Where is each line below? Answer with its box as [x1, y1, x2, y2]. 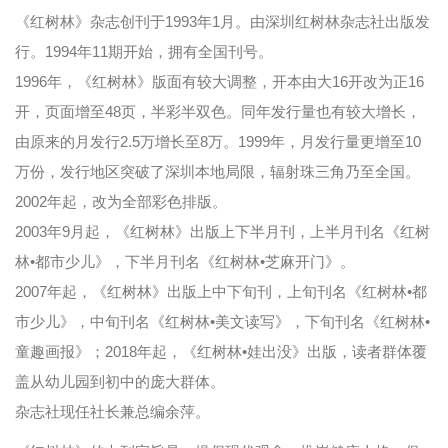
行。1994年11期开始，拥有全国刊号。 [15, 43, 273, 61]
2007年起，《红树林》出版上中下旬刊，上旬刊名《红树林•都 [15, 283, 427, 301]
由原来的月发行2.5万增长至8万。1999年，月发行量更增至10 [15, 133, 421, 151]
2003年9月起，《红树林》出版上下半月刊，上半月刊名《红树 [15, 223, 430, 241]
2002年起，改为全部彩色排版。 [15, 193, 227, 211]
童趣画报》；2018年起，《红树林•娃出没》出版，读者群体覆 [15, 343, 427, 361]
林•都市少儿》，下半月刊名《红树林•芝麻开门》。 [15, 253, 355, 271]
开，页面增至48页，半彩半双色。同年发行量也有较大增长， [15, 103, 421, 121]
